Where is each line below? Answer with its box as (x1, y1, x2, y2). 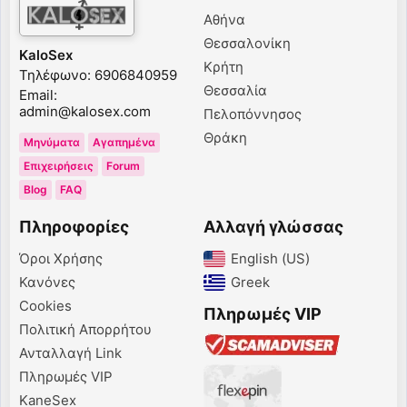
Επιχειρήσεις (24, 159, 94, 173)
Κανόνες (19, 273, 75, 291)
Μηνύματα (24, 135, 80, 149)
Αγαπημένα (93, 135, 155, 149)
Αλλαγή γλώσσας (203, 217, 343, 236)
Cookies (19, 297, 72, 314)
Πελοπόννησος (203, 105, 302, 123)
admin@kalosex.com (19, 103, 151, 120)
